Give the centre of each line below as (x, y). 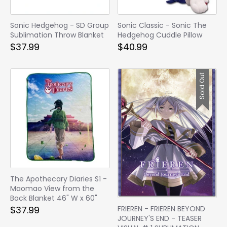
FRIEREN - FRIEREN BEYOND (161, 209)
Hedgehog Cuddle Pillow (160, 35)
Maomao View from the (52, 188)
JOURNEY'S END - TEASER (159, 218)
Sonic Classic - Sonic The (162, 26)
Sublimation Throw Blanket (57, 35)
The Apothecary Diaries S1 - (59, 179)
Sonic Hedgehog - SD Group (60, 26)
